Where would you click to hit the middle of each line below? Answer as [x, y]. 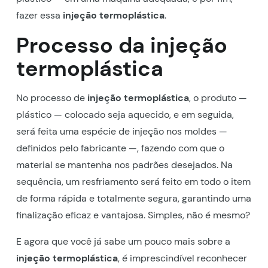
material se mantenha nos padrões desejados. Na [124, 165]
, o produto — [218, 98]
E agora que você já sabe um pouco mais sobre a [123, 241]
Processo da [83, 45]
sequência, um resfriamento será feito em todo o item [133, 181]
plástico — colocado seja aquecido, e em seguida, [125, 114]
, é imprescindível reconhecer [182, 258]
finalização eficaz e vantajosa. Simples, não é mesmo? [133, 215]
